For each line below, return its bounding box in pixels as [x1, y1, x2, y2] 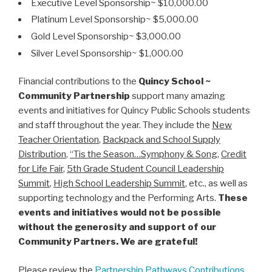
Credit [221, 149, 246, 160]
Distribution [18, 149, 66, 160]
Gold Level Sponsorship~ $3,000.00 [31, 31, 181, 42]
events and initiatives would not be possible [18, 207, 221, 219]
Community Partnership [18, 90, 130, 102]
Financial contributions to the [18, 76, 138, 87]
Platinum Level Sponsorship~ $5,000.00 [31, 14, 199, 25]
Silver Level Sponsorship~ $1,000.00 [31, 47, 183, 59]
